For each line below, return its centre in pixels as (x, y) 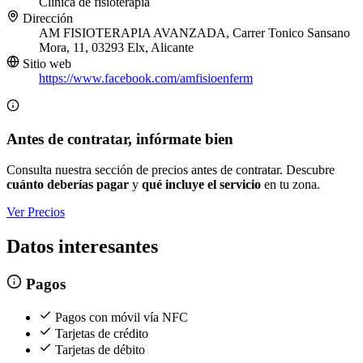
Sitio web (45, 64)
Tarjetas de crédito (102, 333)
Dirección (46, 19)
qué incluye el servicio (201, 185)
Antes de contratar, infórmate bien (120, 139)
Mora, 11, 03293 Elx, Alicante (116, 48)
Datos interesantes (82, 247)
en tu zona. (290, 185)
